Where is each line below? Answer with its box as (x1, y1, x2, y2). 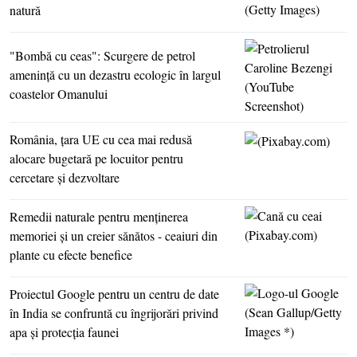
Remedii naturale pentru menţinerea (10, 208, 188, 226)
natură (10, 2, 41, 19)
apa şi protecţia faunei (10, 324, 119, 341)
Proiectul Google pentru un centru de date (10, 285, 219, 303)
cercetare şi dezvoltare (10, 169, 120, 186)
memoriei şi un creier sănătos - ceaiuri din (10, 227, 218, 245)
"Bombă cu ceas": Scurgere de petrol (10, 47, 195, 65)
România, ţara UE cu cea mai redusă (10, 131, 192, 148)
